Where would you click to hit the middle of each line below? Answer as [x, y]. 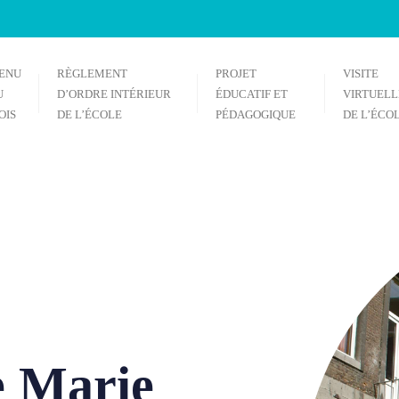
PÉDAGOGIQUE [255, 114]
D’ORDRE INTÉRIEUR [114, 94]
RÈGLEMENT [92, 73]
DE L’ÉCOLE [89, 114]
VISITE [361, 73]
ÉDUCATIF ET [251, 94]
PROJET [236, 73]
